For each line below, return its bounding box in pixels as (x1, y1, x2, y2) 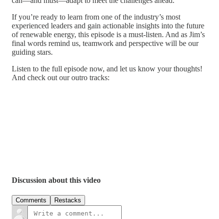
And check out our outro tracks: (12, 73, 109, 82)
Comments (16, 196, 46, 204)
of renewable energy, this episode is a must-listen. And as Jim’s (12, 30, 205, 39)
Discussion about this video (12, 175, 101, 184)
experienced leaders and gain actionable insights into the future (12, 22, 204, 30)
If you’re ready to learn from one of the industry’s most (12, 13, 180, 22)
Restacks (54, 196, 81, 204)
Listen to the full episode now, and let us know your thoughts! (12, 65, 202, 73)
